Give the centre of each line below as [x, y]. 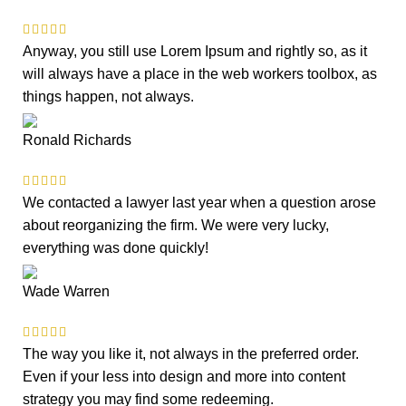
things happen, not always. [108, 97]
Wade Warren [66, 291]
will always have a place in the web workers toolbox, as [200, 74]
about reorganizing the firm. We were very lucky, [176, 225]
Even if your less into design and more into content [184, 377]
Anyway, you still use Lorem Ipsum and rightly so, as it [195, 51]
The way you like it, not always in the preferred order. [191, 354]
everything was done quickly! [116, 248]
